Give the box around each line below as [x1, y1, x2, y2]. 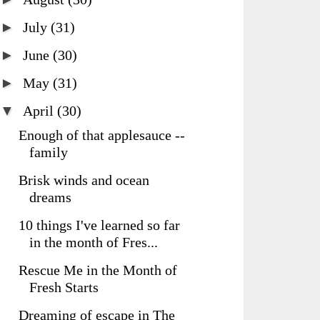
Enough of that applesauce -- [19, 127, 185, 143]
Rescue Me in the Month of [19, 262, 177, 278]
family [29, 144, 68, 160]
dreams [29, 189, 71, 205]
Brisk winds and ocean [19, 172, 149, 188]
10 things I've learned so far [19, 217, 180, 233]
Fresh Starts [29, 279, 99, 295]
